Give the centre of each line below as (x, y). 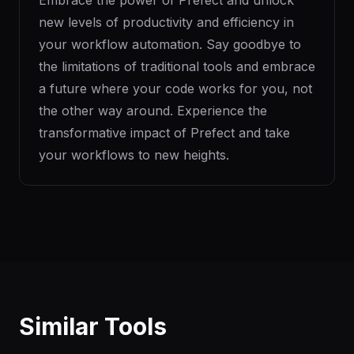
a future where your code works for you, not (175, 88)
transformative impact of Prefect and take (164, 133)
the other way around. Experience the (153, 111)
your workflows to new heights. (134, 155)
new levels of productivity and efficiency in (166, 22)
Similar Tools (93, 326)
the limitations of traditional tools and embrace (177, 66)
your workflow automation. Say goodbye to (170, 44)
